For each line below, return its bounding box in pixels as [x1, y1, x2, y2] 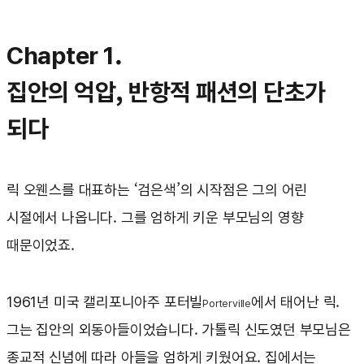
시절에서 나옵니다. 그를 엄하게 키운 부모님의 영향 [6, 209, 304, 227]
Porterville [202, 297, 252, 310]
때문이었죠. [6, 236, 79, 254]
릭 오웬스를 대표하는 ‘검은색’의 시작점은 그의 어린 [6, 181, 308, 199]
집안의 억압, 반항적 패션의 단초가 [6, 77, 326, 107]
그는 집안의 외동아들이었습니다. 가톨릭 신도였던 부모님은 [6, 321, 351, 339]
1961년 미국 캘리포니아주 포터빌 [6, 293, 203, 311]
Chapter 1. [6, 41, 122, 71]
